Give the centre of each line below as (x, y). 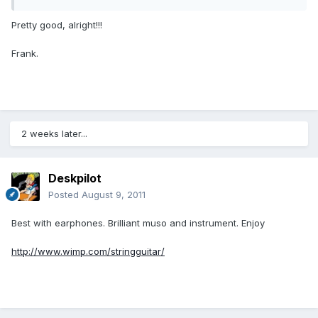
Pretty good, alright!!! (57, 25)
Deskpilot (75, 179)
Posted (65, 195)
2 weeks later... (54, 134)
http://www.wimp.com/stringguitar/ (88, 252)
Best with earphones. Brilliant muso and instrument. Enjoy (138, 223)
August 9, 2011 (114, 195)
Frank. (25, 54)
